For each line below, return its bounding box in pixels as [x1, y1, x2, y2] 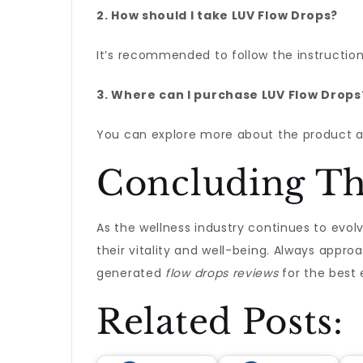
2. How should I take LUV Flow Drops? [96, 7, 339, 23]
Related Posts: [96, 301, 344, 343]
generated [96, 265, 165, 281]
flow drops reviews [165, 265, 279, 281]
